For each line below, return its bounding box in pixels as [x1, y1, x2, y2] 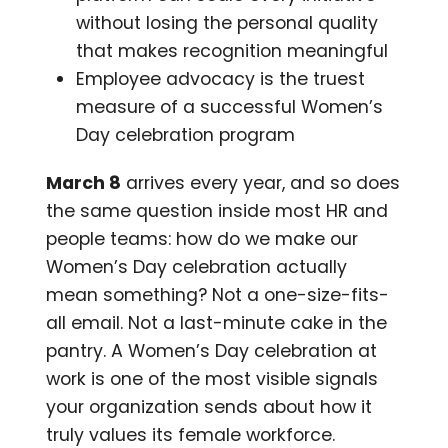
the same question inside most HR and [46, 198, 389, 223]
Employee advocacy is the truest [76, 66, 366, 91]
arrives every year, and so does [121, 170, 401, 195]
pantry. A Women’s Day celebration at [46, 338, 378, 363]
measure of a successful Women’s [76, 94, 384, 119]
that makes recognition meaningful [76, 38, 389, 63]
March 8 [46, 170, 122, 195]
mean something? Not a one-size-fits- [46, 282, 390, 307]
